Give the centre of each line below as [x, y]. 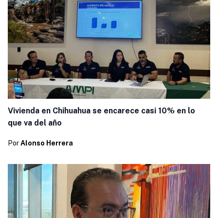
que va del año [36, 123]
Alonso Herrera [46, 143]
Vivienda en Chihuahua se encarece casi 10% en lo [101, 111]
